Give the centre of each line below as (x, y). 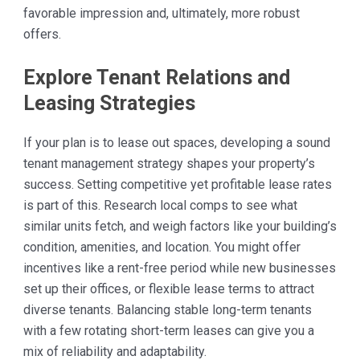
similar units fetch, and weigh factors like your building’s (180, 227)
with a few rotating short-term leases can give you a (168, 331)
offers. (42, 34)
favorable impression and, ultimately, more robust (161, 13)
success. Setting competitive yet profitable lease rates (177, 185)
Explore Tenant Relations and (156, 78)
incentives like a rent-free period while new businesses (179, 268)
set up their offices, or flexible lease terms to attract (168, 289)
